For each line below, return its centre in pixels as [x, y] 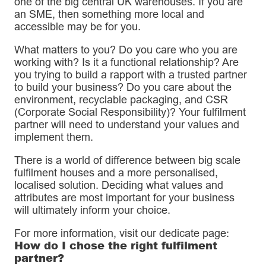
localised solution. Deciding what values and [119, 185]
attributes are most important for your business [124, 198]
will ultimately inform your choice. [92, 210]
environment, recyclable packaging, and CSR [121, 100]
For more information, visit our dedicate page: [122, 233]
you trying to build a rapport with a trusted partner [131, 75]
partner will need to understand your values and [127, 125]
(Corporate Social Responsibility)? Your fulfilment [130, 112]
